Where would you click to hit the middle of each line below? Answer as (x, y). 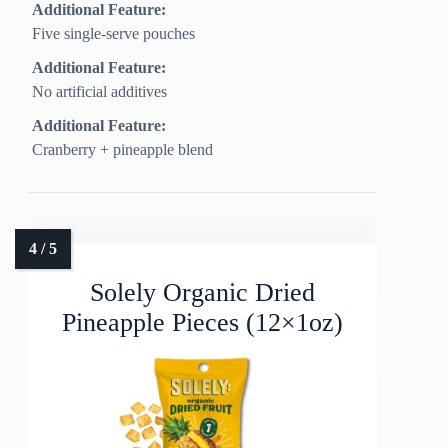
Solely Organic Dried (202, 293)
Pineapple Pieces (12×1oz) (202, 323)
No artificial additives (100, 92)
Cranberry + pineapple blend (123, 150)
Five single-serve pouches (114, 34)
